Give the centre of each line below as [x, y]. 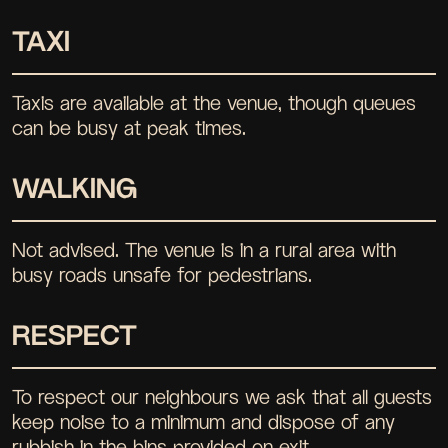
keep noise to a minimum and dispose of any [203, 421]
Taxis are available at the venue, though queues [214, 102]
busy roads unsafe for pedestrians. [162, 274]
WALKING [74, 187]
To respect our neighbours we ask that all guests [222, 396]
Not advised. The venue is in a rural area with [204, 249]
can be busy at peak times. [129, 127]
